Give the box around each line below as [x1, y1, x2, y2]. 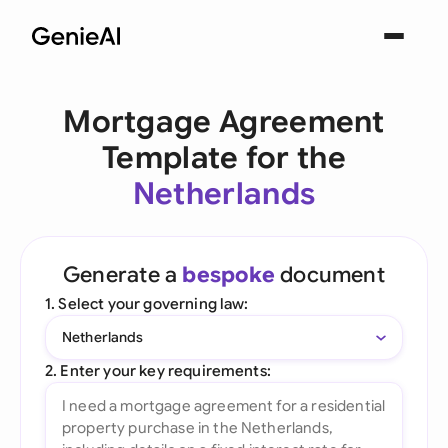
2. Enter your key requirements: [45, 361, 271, 380]
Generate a [63, 261, 183, 288]
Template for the [102, 139, 346, 177]
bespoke [182, 261, 275, 288]
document [274, 261, 385, 288]
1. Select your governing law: [45, 294, 249, 313]
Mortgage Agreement [63, 103, 385, 141]
